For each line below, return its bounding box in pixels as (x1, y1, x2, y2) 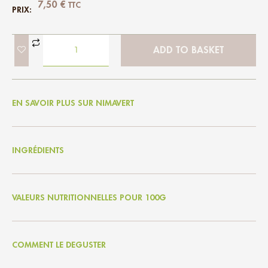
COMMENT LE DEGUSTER (12, 240, 106, 249)
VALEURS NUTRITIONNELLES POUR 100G (12, 193, 166, 202)
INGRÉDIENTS (12, 145, 64, 154)
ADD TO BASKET (153, 45, 224, 56)
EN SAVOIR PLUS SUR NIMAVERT (12, 98, 134, 107)
